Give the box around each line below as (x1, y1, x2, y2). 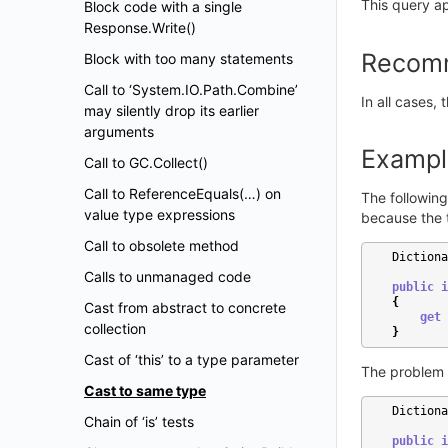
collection (84, 320, 146, 337)
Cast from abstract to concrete (84, 299, 286, 316)
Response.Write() (84, 19, 196, 36)
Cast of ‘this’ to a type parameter (84, 351, 299, 368)
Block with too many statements (84, 50, 293, 67)
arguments (84, 123, 154, 140)
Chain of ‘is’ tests (84, 413, 194, 430)
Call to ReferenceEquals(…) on (84, 185, 281, 202)
